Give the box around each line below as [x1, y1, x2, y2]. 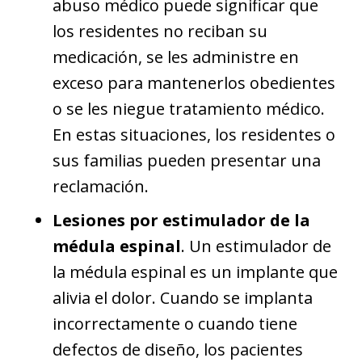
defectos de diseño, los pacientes [53, 338, 303, 360]
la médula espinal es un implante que [53, 260, 338, 283]
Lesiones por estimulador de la [53, 208, 310, 231]
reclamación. [53, 175, 149, 197]
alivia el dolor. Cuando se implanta [53, 286, 313, 309]
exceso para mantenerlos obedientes [53, 71, 335, 94]
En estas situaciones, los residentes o [53, 123, 335, 145]
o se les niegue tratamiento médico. [53, 97, 325, 120]
